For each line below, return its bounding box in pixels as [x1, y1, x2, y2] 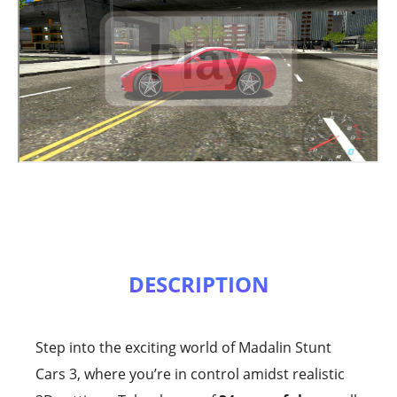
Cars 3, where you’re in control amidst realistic [35, 363, 345, 384]
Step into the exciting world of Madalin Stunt [35, 337, 331, 357]
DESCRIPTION [128, 269, 269, 299]
